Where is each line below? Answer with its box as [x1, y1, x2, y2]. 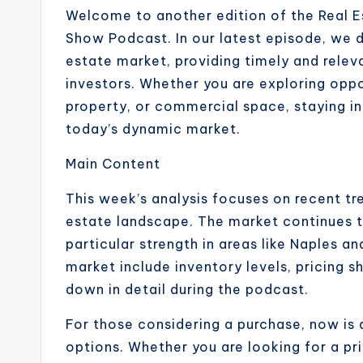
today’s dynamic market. [66, 121, 241, 138]
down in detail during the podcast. [66, 281, 309, 298]
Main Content [66, 156, 160, 173]
